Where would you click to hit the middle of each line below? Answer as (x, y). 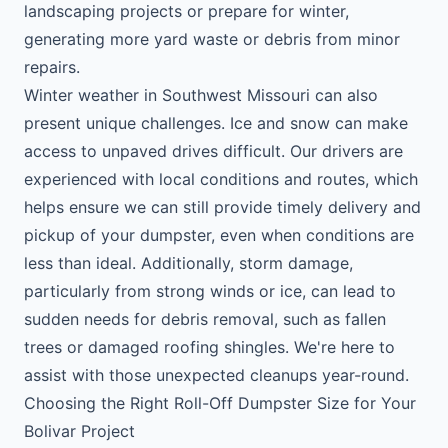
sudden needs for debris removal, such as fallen (205, 319)
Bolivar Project (79, 431)
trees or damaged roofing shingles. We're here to (209, 347)
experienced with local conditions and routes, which (221, 179)
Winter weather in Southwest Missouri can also (201, 95)
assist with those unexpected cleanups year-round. (216, 375)
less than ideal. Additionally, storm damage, (188, 263)
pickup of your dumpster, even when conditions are (219, 235)
